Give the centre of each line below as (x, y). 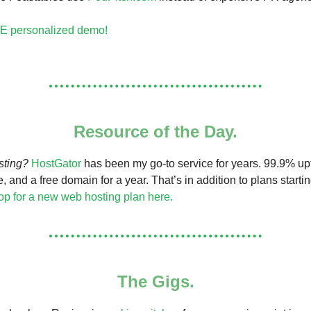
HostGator (56, 163)
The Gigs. (155, 281)
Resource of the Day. (155, 132)
